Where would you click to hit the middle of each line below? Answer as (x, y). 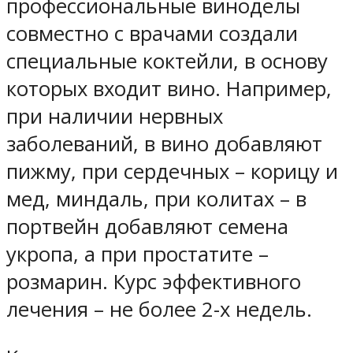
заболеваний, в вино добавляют (164, 144)
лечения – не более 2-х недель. (159, 310)
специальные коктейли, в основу (167, 61)
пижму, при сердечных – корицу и (172, 172)
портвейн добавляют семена (147, 227)
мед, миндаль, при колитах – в (156, 199)
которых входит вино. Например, (169, 89)
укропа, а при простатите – (137, 255)
